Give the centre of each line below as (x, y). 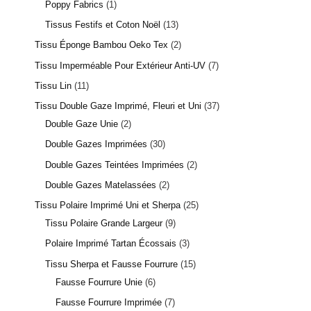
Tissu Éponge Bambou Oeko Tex (101, 45)
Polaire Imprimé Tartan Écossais (111, 244)
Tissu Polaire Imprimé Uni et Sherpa (108, 205)
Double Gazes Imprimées (96, 144)
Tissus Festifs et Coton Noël (103, 25)
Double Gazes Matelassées (101, 185)
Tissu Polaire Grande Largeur (104, 224)
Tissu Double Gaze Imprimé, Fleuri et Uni (118, 106)
